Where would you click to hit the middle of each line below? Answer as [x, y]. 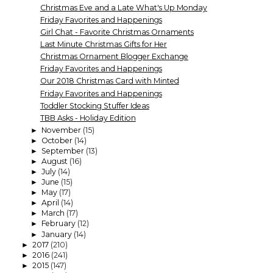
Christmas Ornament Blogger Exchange [114, 57]
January [57, 234]
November [62, 130]
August [55, 161]
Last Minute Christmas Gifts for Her [103, 44]
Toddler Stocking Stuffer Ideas [94, 105]
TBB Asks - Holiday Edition [88, 118]
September [63, 151]
